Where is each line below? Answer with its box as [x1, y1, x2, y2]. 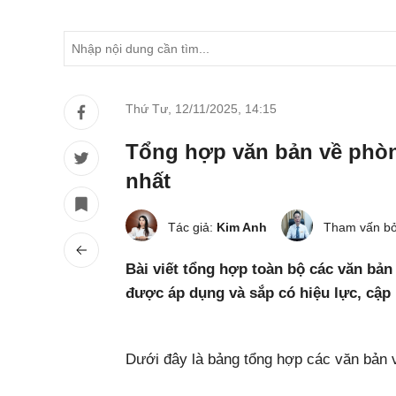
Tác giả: [168, 220, 217, 234]
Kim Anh [217, 220, 267, 234]
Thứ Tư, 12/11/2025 [126, 102, 238, 116]
